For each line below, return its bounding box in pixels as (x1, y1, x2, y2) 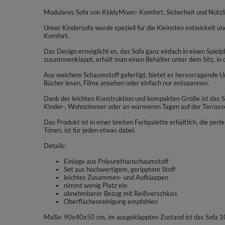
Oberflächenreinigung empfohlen (64, 197, 158, 205)
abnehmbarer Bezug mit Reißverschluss (64, 189, 177, 197)
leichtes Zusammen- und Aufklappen (64, 173, 168, 181)
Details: (44, 142, 66, 150)
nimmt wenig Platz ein (64, 181, 127, 189)
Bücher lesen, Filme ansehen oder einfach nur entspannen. (44, 79, 209, 87)
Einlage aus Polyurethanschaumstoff (64, 157, 168, 165)
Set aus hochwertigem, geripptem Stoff (64, 165, 175, 173)
